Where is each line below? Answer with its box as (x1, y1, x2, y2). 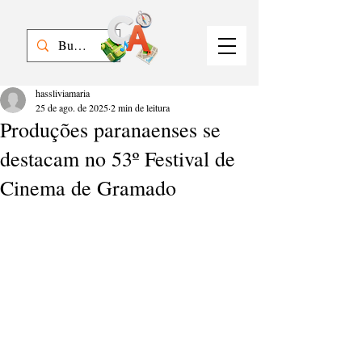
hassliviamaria (36, 86, 90, 99)
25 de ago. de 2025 (36, 101, 108, 114)
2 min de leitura (111, 101, 170, 114)
